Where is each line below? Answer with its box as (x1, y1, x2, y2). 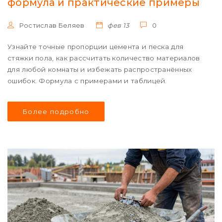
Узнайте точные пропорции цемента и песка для (7, 43, 184, 51)
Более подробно (22, 108, 90, 115)
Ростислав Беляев (17, 21, 85, 29)
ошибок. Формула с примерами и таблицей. (7, 77, 167, 85)
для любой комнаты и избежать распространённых (7, 65, 192, 73)
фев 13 (106, 21, 129, 29)
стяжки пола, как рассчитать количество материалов (7, 54, 200, 62)
